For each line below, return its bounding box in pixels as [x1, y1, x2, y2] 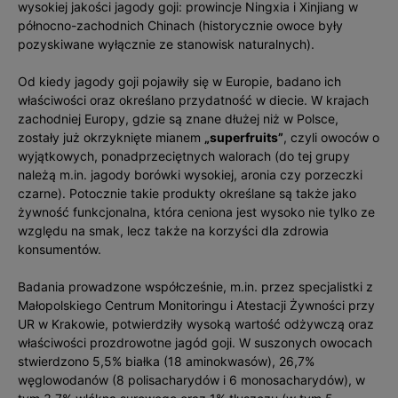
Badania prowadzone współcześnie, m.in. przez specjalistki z [18, 279, 373, 294]
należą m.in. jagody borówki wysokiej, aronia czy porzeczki [18, 167, 362, 182]
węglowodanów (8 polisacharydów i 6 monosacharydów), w [18, 372, 365, 387]
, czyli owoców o [283, 130, 379, 145]
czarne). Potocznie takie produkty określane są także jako [18, 186, 356, 201]
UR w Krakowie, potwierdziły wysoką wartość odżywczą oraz [18, 316, 374, 331]
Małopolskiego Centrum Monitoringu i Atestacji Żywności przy [18, 298, 375, 313]
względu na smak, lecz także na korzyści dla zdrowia [18, 223, 329, 238]
